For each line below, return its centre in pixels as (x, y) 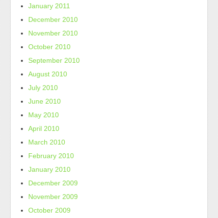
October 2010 (50, 47)
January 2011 (49, 6)
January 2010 (50, 169)
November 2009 (53, 197)
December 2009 (53, 183)
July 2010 (43, 88)
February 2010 (51, 156)
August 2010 (48, 74)
